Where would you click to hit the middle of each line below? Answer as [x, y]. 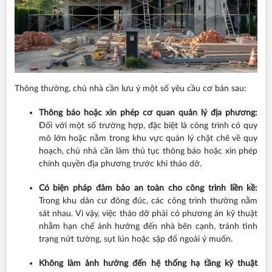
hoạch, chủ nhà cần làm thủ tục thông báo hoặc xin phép [148, 151]
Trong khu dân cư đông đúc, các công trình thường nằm [148, 201]
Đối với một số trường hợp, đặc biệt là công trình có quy [148, 125]
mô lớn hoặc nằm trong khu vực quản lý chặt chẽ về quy [148, 138]
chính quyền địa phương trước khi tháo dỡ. [120, 164]
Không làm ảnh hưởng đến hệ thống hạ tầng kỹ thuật [148, 263]
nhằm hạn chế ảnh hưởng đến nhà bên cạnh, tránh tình [148, 226]
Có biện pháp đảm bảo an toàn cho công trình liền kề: [148, 188]
